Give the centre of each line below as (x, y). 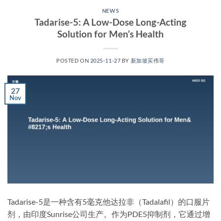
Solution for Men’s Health (110, 34)
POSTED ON (73, 61)
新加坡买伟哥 (147, 61)
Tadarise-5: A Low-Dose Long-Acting (110, 22)
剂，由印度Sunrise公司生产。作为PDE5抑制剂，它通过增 (109, 214)
